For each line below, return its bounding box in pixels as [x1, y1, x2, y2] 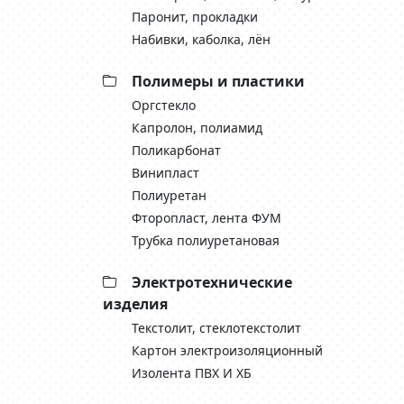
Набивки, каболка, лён [132, 31, 271, 48]
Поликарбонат [132, 142, 221, 159]
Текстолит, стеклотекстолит [132, 319, 301, 336]
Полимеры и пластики [132, 71, 305, 91]
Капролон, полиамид [132, 119, 262, 136]
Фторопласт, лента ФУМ [132, 209, 281, 226]
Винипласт [132, 164, 199, 181]
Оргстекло [132, 96, 196, 114]
